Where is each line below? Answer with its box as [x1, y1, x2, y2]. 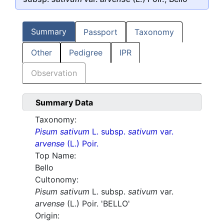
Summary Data [35, 97, 93, 108]
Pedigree [69, 47, 102, 58]
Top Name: [35, 150, 76, 161]
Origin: [35, 210, 59, 221]
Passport [83, 27, 117, 37]
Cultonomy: [35, 174, 78, 185]
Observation [31, 68, 77, 78]
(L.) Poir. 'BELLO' [64, 198, 130, 209]
